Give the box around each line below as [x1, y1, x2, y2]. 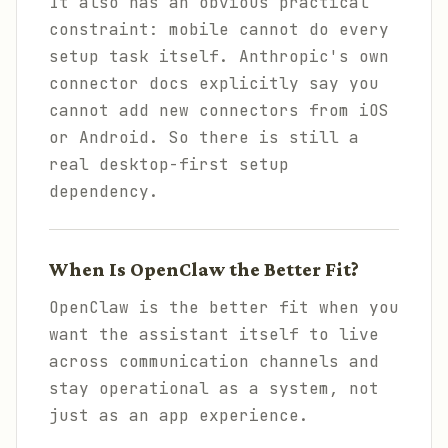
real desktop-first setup [49, 154, 289, 175]
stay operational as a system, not [49, 378, 379, 399]
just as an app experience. [49, 405, 309, 426]
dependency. [49, 181, 159, 202]
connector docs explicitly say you [49, 73, 379, 94]
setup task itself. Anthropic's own [49, 46, 389, 67]
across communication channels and [49, 351, 379, 372]
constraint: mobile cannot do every [49, 19, 389, 40]
